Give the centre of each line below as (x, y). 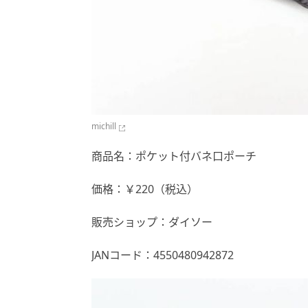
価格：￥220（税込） (145, 189)
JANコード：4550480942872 (163, 255)
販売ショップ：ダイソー (152, 222)
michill (104, 126)
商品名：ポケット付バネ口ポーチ (174, 156)
